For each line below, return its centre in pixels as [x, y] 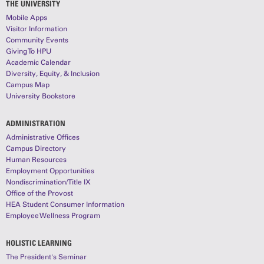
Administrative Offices [43, 137]
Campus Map [28, 85]
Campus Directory [36, 148]
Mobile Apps [27, 17]
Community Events [37, 40]
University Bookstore [41, 96]
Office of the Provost [39, 193]
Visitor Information [37, 29]
